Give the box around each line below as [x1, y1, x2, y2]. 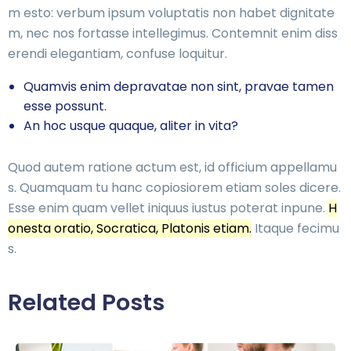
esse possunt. [24, 96, 107, 115]
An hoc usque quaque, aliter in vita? [24, 116, 238, 135]
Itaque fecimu [251, 219, 339, 237]
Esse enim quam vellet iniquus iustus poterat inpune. [8, 198, 328, 217]
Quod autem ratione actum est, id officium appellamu [8, 157, 337, 176]
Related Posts [8, 286, 165, 318]
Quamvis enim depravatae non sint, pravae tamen [24, 77, 334, 96]
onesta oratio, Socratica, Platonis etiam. [8, 219, 251, 237]
